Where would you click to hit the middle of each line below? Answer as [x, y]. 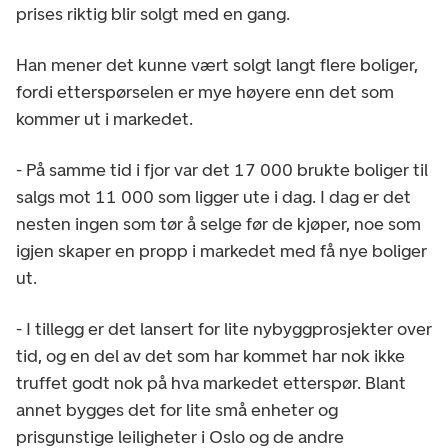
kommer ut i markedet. [104, 118]
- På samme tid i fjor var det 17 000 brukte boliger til [222, 169]
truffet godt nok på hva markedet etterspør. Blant [211, 382]
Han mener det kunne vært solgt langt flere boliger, [217, 64]
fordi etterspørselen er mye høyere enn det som [205, 91]
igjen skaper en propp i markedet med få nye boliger [221, 250]
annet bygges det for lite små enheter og [177, 409]
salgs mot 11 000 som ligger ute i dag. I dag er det [213, 196]
